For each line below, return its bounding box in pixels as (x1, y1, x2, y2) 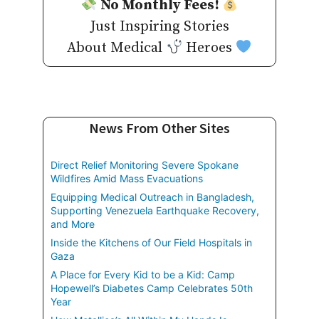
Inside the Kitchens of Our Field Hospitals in (51, 236, 252, 249)
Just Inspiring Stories (90, 18, 229, 36)
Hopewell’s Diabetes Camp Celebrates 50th (51, 282, 253, 295)
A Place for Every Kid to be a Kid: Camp (51, 268, 235, 281)
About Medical (67, 39, 167, 58)
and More (51, 218, 95, 231)
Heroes (182, 39, 236, 58)
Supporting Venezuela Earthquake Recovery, (51, 204, 259, 217)
